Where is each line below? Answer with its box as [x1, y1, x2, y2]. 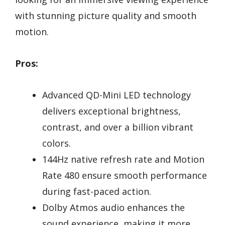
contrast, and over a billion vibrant [42, 121, 193, 133]
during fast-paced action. [42, 185, 151, 197]
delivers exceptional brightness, [42, 104, 181, 117]
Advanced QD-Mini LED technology [42, 88, 191, 101]
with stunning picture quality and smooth [15, 10, 196, 22]
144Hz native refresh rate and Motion [42, 153, 204, 165]
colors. [42, 137, 71, 149]
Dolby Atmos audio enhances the [42, 201, 185, 213]
